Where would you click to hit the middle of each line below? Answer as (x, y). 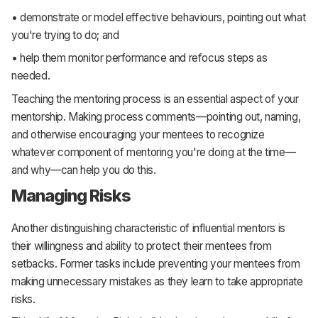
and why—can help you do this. (84, 170)
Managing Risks (71, 196)
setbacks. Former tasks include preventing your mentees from (156, 263)
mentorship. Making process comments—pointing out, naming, (156, 116)
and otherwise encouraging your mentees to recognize (138, 134)
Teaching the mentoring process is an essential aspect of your (155, 99)
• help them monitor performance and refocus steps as (139, 58)
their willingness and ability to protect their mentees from (142, 246)
